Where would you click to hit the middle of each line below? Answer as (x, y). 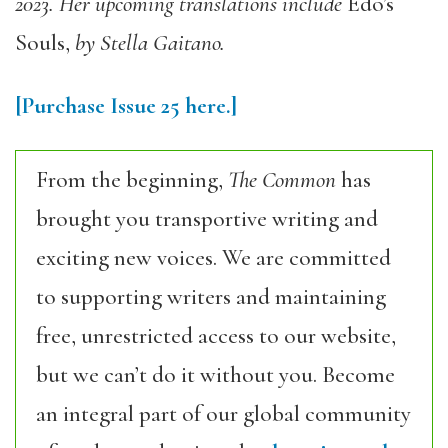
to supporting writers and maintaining (211, 297)
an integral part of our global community (223, 414)
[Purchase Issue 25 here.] (126, 106)
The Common (282, 180)
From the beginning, (132, 180)
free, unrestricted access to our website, (216, 336)
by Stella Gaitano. (147, 43)
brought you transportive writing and (207, 219)
